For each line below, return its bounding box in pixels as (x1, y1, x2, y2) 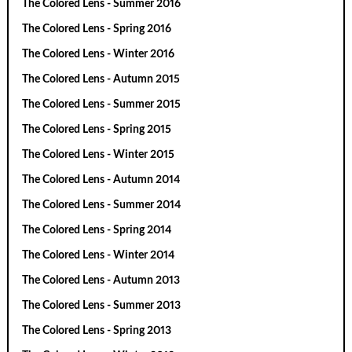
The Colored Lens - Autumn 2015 (22, 74, 181, 86)
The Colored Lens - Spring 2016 (22, 24, 172, 35)
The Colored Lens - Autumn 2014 (22, 174, 181, 186)
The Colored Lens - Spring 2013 (22, 325, 172, 337)
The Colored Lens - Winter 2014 (22, 250, 175, 262)
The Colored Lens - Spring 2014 (22, 225, 172, 236)
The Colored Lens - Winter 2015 (22, 149, 175, 161)
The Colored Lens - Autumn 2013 (22, 275, 181, 287)
